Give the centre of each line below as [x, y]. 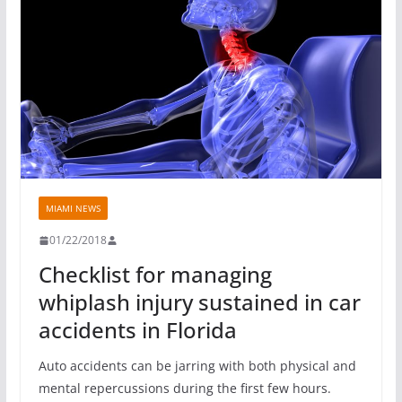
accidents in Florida [137, 330]
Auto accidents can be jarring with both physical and [197, 366]
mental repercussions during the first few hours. [184, 389]
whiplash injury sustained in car [199, 302]
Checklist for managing [155, 275]
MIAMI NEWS [73, 209]
